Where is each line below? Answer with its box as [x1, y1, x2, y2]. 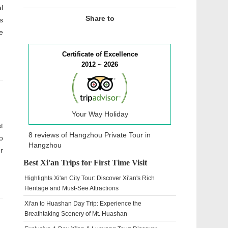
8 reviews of [28, 131, 69, 139]
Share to [85, 14, 115, 22]
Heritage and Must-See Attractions [24, 185, 119, 192]
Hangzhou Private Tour [69, 131, 143, 139]
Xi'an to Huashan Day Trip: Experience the [24, 200, 141, 207]
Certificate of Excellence [62, 50, 138, 58]
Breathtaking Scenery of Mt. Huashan [24, 210, 127, 217]
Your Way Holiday [71, 110, 128, 118]
